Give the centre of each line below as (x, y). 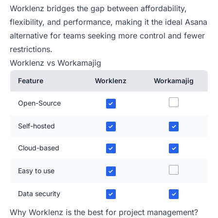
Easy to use (36, 171)
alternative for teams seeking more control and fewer (107, 36)
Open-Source (39, 103)
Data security (39, 194)
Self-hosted (36, 126)
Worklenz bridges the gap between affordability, (98, 9)
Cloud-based (39, 148)
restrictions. (31, 49)
